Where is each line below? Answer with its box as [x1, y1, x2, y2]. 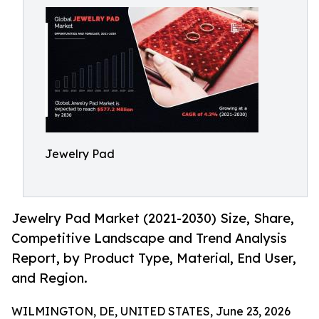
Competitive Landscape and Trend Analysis [11, 230, 287, 246]
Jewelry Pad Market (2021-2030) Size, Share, [11, 210, 294, 226]
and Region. [11, 270, 88, 286]
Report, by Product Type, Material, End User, [11, 250, 296, 266]
